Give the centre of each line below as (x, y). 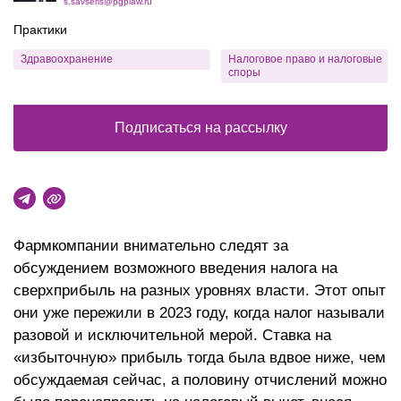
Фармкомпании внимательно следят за (151, 246)
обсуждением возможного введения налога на (175, 268)
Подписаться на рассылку (200, 128)
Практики (40, 30)
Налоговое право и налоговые (305, 59)
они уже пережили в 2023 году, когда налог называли (199, 313)
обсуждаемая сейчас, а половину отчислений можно (200, 380)
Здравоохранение (67, 59)
